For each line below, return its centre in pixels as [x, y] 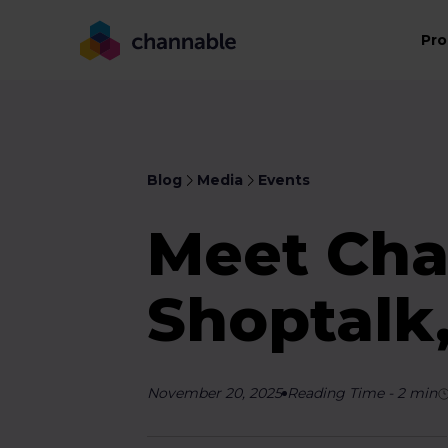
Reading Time [336, 393]
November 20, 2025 [215, 393]
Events [284, 180]
